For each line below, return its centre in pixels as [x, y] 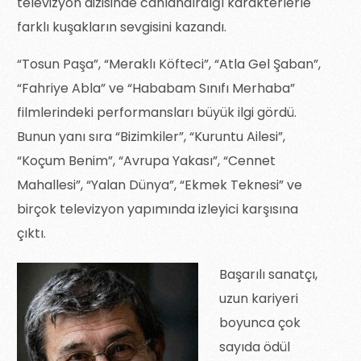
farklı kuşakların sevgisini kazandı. [122, 27]
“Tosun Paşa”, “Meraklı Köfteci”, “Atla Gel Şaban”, [169, 64]
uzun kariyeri [259, 299]
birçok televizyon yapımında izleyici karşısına [158, 209]
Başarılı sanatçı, [269, 275]
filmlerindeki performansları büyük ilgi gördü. [157, 112]
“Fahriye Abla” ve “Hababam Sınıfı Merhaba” [156, 88]
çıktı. [32, 233]
